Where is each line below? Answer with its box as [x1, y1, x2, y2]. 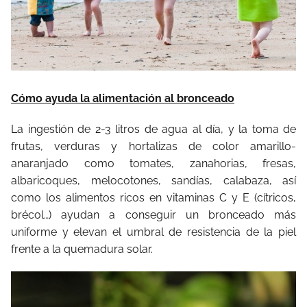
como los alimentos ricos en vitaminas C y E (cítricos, [11, 191, 296, 204]
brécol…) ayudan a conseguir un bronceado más [11, 208, 296, 221]
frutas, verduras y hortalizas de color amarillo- [11, 139, 296, 153]
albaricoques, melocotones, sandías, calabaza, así [11, 173, 296, 187]
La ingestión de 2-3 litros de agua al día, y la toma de [11, 122, 296, 136]
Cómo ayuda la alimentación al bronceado [11, 91, 234, 105]
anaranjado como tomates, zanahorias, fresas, [11, 156, 296, 170]
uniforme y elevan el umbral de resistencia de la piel [11, 225, 296, 238]
